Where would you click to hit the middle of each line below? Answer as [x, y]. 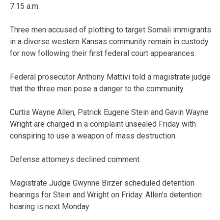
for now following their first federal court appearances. [103, 53]
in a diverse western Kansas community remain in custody [109, 41]
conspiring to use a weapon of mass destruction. [93, 136]
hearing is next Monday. [50, 206]
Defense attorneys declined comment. [75, 159]
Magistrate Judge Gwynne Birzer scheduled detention [102, 183]
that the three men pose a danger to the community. [97, 88]
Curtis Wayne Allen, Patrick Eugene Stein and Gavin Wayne [109, 112]
